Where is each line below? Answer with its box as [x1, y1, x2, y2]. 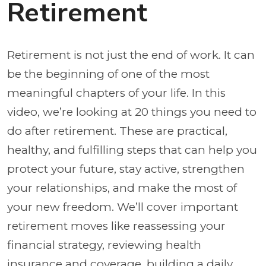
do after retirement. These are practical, [7, 124, 227, 138]
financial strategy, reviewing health [7, 238, 201, 252]
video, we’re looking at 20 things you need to [7, 105, 256, 119]
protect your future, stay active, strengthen [7, 162, 245, 176]
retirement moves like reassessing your [7, 219, 226, 233]
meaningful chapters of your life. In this [7, 86, 226, 100]
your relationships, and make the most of [7, 181, 237, 195]
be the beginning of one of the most [7, 67, 210, 81]
